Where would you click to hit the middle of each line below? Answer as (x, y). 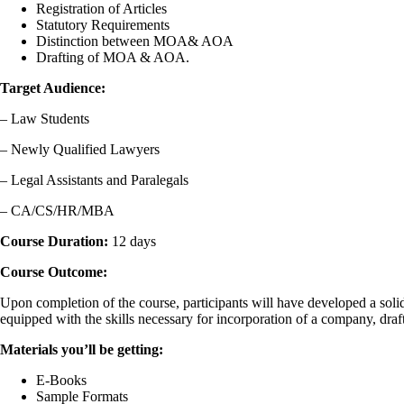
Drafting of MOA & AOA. (113, 58)
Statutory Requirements (103, 25)
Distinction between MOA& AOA (135, 41)
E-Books (61, 381)
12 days (134, 242)
